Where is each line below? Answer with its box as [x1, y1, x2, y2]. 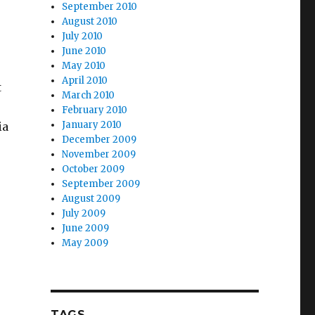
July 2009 [62, 207, 106, 219]
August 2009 [62, 192, 121, 205]
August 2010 [62, 15, 118, 27]
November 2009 [62, 148, 136, 160]
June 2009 [62, 221, 110, 234]
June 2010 [62, 44, 107, 57]
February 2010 [62, 103, 128, 116]
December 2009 [62, 133, 137, 146]
